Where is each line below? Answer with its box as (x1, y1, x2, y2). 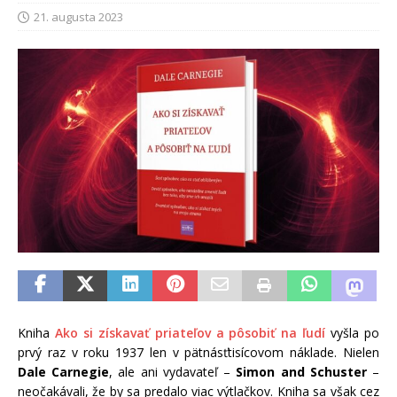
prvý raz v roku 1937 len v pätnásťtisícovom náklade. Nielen (18, 343, 379, 361)
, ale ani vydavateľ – (109, 362, 237, 380)
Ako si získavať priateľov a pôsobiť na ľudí (54, 323, 326, 341)
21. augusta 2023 (34, 9, 123, 26)
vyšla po (325, 323, 380, 341)
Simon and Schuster (236, 362, 367, 380)
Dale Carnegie (18, 362, 110, 380)
